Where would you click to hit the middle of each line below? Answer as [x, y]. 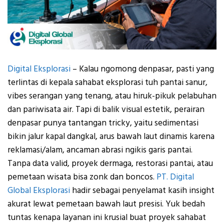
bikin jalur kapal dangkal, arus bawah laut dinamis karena [111, 137]
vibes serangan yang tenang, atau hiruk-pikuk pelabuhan [112, 96]
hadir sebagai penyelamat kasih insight [142, 191]
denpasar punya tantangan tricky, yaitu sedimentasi [103, 123]
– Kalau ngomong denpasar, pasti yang [142, 69]
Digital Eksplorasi [39, 69]
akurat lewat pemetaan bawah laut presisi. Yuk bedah [106, 204]
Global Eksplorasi [39, 191]
